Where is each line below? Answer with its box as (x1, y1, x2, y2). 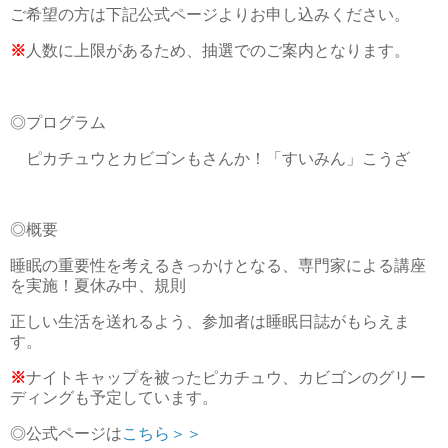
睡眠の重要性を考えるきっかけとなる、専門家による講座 (10, 257, 426, 275)
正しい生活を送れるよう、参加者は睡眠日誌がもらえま (10, 313, 410, 331)
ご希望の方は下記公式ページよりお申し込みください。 (10, 6, 410, 24)
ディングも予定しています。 (10, 388, 218, 406)
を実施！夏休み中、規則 (10, 277, 186, 295)
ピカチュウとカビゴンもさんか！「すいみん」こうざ (10, 149, 410, 167)
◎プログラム (10, 113, 106, 131)
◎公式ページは (10, 424, 122, 442)
